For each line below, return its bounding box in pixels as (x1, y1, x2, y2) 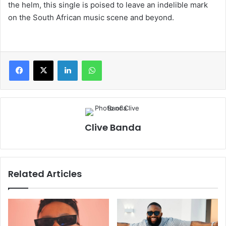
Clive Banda (85, 121, 141, 134)
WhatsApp (101, 55, 134, 64)
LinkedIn (77, 55, 103, 64)
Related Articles (8, 167, 82, 180)
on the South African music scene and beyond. (8, 12, 174, 22)
